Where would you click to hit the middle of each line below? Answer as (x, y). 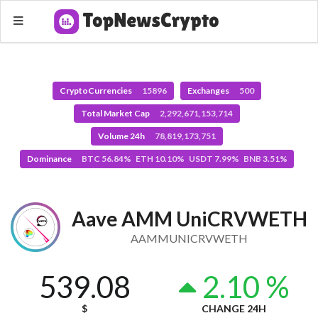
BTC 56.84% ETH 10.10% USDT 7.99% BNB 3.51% (184, 158)
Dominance (50, 158)
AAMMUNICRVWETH (190, 238)
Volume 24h (122, 136)
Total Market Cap (116, 113)
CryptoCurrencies (97, 90)
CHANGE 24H (234, 308)
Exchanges (209, 90)
